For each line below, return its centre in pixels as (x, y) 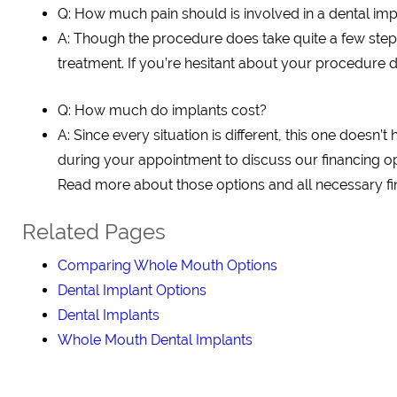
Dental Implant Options (132, 290)
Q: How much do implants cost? (162, 110)
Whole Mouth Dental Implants (155, 340)
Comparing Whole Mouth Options (167, 265)
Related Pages (94, 232)
